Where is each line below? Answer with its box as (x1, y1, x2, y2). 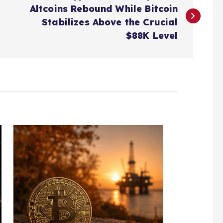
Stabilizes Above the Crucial (42, 16, 178, 28)
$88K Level (125, 30, 178, 42)
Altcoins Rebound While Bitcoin (29, 3, 178, 15)
